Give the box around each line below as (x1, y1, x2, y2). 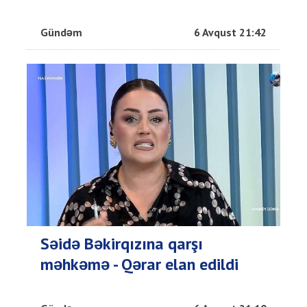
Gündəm (40, 25, 82, 40)
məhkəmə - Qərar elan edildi (40, 254, 238, 275)
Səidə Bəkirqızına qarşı (40, 233, 203, 255)
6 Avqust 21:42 (194, 25, 267, 40)
